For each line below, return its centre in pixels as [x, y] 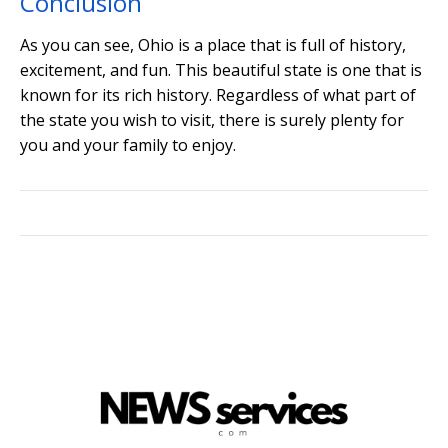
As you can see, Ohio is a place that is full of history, [213, 44]
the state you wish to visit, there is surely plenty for [212, 119]
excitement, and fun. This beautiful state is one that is [221, 69]
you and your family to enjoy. [128, 144]
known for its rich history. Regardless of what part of [218, 94]
